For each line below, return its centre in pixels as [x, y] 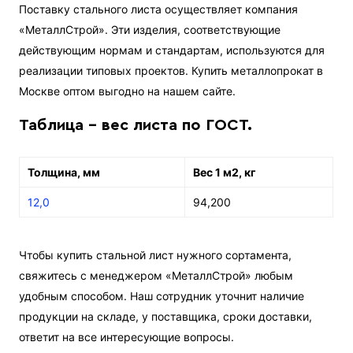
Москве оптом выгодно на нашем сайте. [128, 91]
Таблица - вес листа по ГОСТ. [136, 125]
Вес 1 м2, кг [225, 172]
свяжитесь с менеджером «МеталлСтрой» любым [156, 275]
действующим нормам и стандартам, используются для [172, 50]
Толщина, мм [64, 172]
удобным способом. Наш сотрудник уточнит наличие [162, 295]
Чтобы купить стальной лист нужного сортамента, [156, 255]
